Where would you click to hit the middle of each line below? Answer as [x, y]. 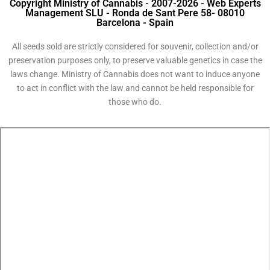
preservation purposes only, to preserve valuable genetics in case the [135, 60]
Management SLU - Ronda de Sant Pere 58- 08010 [135, 13]
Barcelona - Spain [135, 23]
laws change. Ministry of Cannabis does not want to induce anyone [135, 74]
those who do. [135, 102]
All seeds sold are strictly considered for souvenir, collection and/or [135, 46]
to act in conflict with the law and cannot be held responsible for [135, 88]
